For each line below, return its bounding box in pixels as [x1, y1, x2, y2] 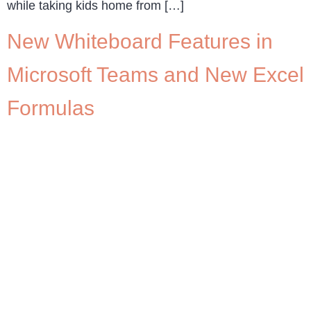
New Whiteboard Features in [7, 30, 273, 53]
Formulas [7, 96, 94, 120]
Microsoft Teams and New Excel [7, 63, 304, 87]
